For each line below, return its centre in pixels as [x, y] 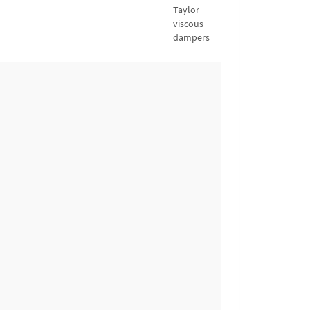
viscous [188, 24]
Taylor [186, 10]
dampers [191, 38]
